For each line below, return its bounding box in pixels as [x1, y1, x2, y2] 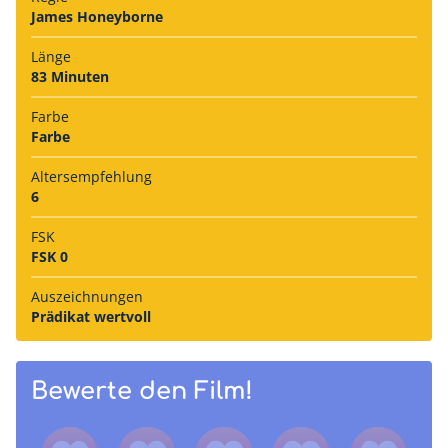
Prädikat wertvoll [31, 306, 151, 326]
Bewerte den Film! [31, 377, 253, 405]
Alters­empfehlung [31, 166, 152, 186]
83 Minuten [31, 66, 109, 86]
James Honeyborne [31, 6, 163, 26]
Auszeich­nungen [31, 286, 143, 306]
